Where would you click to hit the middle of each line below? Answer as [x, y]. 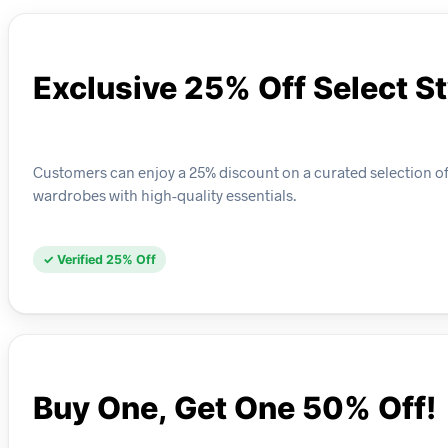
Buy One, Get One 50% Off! [234, 408]
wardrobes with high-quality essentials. [164, 194]
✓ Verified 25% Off [99, 259]
